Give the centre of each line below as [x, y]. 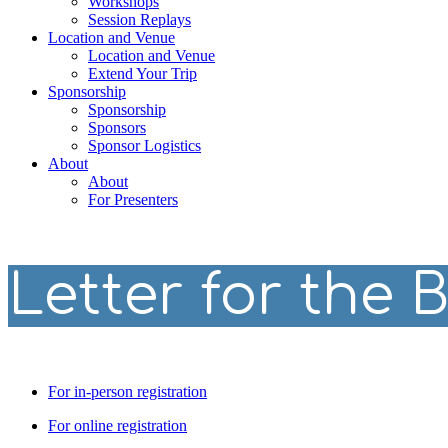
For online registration [117, 425]
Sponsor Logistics [144, 145]
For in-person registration [127, 391]
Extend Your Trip [142, 73]
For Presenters [133, 199]
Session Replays [139, 19]
